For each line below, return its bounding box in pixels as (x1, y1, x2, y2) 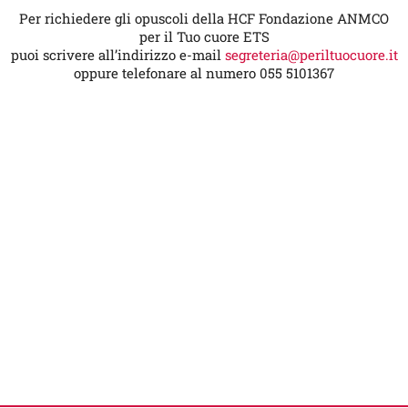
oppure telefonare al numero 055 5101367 (74, 64, 334, 82)
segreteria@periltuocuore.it (224, 46, 398, 64)
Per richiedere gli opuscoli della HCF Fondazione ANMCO (19, 9, 389, 27)
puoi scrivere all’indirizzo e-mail (10, 46, 225, 64)
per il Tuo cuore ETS (138, 27, 270, 46)
